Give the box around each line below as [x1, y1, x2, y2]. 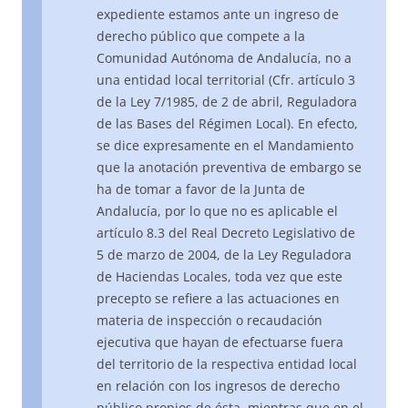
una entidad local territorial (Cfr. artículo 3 [97, 71, 355, 89]
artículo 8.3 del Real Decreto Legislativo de [97, 224, 355, 242]
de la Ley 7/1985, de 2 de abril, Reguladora [97, 93, 357, 111]
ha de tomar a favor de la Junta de [97, 180, 305, 199]
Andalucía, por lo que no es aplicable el [97, 202, 338, 220]
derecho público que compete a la [97, 27, 305, 46]
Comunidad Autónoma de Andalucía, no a [97, 49, 352, 67]
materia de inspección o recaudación [97, 311, 322, 330]
